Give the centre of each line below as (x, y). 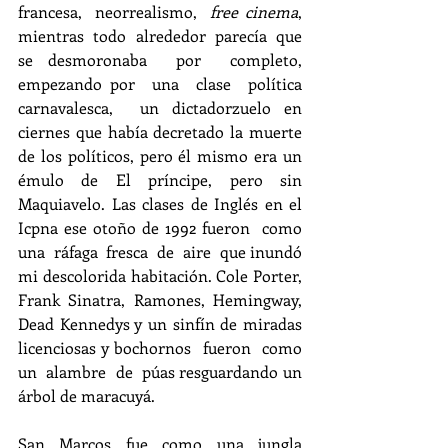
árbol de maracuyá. (86, 395)
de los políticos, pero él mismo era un (160, 155)
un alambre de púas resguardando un (160, 371)
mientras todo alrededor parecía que (160, 35)
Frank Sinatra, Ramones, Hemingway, (160, 299)
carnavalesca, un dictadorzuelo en (160, 107)
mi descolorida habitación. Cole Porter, (160, 275)
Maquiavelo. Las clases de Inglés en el (160, 203)
